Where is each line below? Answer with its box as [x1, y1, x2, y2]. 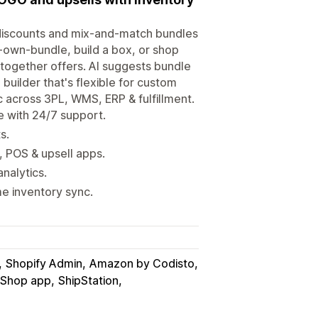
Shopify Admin [6, 256, 82, 270]
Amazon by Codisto [89, 256, 194, 270]
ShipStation [58, 273, 119, 287]
